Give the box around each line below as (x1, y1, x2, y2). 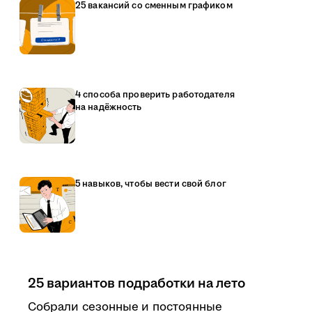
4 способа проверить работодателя (75, 88, 235, 101)
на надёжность (75, 101, 142, 114)
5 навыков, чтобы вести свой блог (75, 178, 226, 190)
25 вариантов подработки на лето (28, 274, 245, 293)
